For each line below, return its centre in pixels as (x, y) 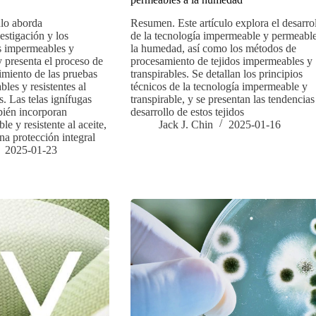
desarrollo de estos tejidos (187, 111)
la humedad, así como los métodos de (213, 48)
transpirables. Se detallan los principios (216, 73)
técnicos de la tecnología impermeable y (219, 86)
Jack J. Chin (186, 124)
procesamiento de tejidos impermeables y (221, 61)
